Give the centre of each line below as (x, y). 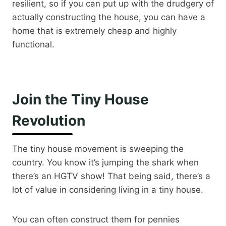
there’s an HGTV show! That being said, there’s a (111, 176)
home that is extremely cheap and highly (94, 31)
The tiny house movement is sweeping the (98, 149)
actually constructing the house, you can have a (109, 17)
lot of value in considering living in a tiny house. (108, 190)
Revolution (49, 121)
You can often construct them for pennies (96, 220)
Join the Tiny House (80, 100)
